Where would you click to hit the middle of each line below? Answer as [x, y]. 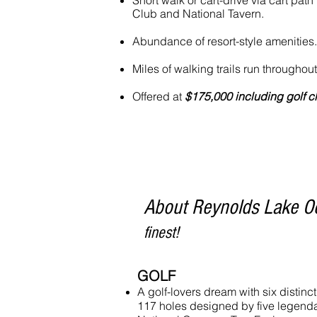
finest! [161, 232]
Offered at [157, 96]
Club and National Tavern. [198, 13]
